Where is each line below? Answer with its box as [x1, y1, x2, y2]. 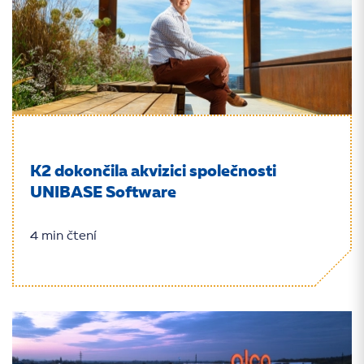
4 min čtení [30, 230, 97, 243]
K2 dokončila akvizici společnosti [30, 164, 276, 180]
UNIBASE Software [30, 185, 176, 201]
